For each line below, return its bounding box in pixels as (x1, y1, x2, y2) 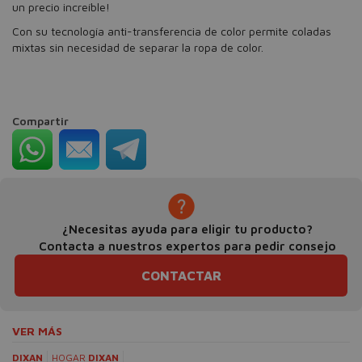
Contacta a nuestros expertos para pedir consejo (38, 239, 336, 253)
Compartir (12, 114, 69, 128)
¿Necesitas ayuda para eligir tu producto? (61, 222, 313, 236)
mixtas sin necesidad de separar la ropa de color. (12, 40, 263, 54)
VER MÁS (12, 324, 62, 338)
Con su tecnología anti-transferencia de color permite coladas (12, 24, 331, 38)
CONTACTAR (141, 268, 221, 283)
